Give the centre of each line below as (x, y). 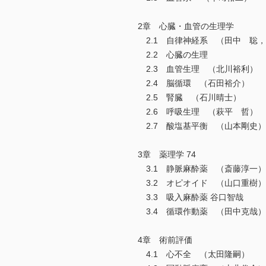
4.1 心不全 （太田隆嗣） (194, 254)
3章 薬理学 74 (167, 155)
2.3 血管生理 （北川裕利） (198, 69)
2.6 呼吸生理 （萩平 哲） (198, 112)
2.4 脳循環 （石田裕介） (194, 83)
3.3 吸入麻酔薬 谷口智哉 (191, 197)
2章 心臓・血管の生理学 (186, 26)
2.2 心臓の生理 (173, 55)
